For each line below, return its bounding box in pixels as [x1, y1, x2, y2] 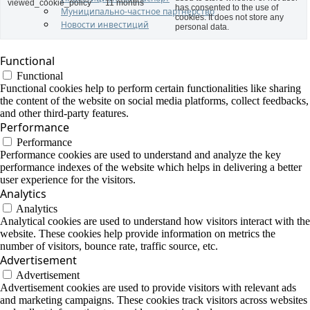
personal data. [175, 22, 229, 32]
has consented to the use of [175, 3, 278, 12]
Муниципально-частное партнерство [61, 5, 215, 17]
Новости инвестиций [61, 18, 149, 30]
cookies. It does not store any [175, 12, 284, 22]
